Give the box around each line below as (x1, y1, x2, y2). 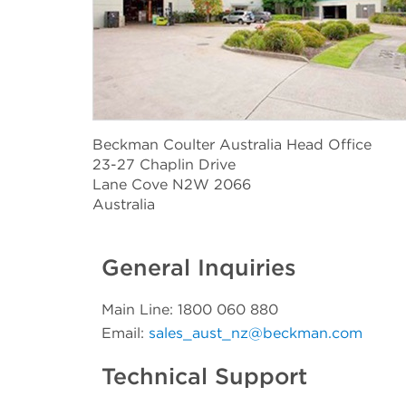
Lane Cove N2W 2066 (92, 175, 251, 193)
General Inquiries (101, 253, 296, 281)
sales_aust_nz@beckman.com (149, 324, 362, 343)
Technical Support (101, 362, 307, 391)
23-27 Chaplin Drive (92, 155, 236, 173)
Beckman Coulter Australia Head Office (92, 135, 372, 153)
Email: (101, 324, 149, 343)
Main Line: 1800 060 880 (101, 301, 278, 319)
